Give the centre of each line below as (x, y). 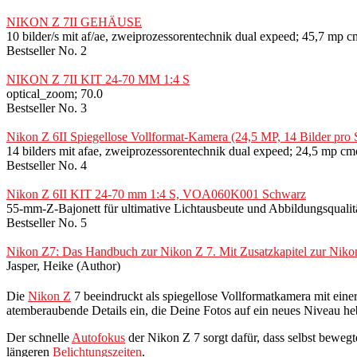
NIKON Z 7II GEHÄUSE (74, 22)
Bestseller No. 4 (47, 165)
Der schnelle (39, 337)
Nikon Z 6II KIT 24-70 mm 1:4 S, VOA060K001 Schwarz (156, 194)
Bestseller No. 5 (47, 222)
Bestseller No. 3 (47, 108)
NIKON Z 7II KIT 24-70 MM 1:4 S (98, 79)
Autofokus (98, 337)
